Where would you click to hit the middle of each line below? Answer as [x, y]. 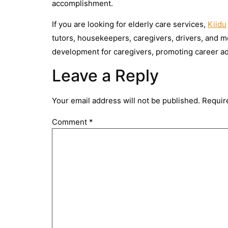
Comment [70, 122]
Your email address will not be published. [126, 100]
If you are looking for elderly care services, [130, 24]
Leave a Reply [105, 75]
